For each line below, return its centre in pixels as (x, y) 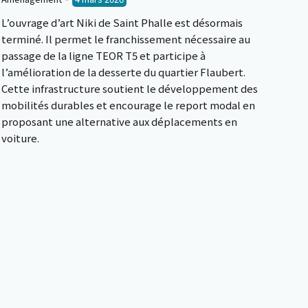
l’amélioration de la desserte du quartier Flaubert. (123, 72)
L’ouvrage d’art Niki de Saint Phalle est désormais (122, 22)
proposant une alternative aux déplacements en (119, 121)
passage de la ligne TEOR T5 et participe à (103, 55)
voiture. (20, 138)
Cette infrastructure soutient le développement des (130, 88)
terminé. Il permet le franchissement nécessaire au (126, 39)
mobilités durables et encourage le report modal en (128, 105)
